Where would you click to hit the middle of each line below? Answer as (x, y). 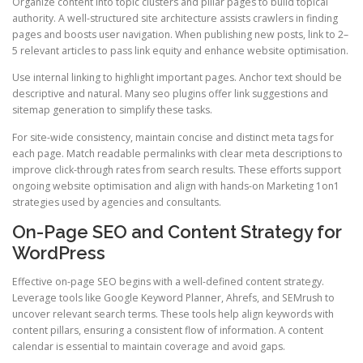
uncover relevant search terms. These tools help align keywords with (173, 314)
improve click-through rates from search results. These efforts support (177, 169)
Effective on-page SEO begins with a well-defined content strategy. (168, 281)
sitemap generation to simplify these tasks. (112, 110)
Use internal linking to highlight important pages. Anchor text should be (177, 78)
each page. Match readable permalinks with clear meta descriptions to (177, 153)
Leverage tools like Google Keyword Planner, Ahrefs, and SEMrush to (173, 297)
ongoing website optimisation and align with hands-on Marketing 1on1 (176, 186)
